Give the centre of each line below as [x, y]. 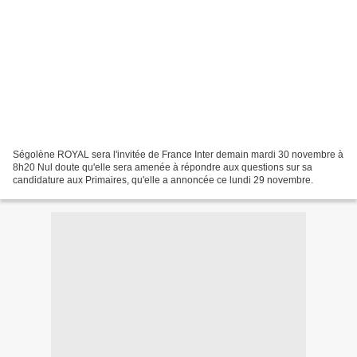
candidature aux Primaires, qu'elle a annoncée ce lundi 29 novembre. [163, 180]
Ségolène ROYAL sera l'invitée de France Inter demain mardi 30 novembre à [178, 155]
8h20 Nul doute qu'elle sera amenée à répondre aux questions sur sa [163, 168]
